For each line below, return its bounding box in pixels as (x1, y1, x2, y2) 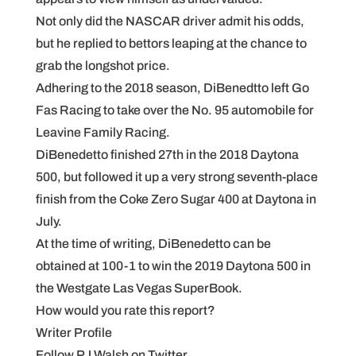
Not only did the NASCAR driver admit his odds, (35, 14, 304, 28)
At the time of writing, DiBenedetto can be (35, 237, 271, 250)
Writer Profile (35, 326, 112, 339)
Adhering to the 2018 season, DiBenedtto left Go (35, 81, 309, 95)
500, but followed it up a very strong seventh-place (35, 170, 318, 184)
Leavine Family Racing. (35, 126, 170, 139)
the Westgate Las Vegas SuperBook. (35, 281, 242, 295)
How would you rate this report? (35, 304, 215, 317)
